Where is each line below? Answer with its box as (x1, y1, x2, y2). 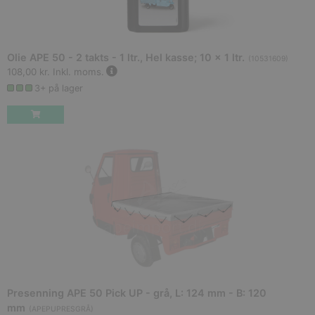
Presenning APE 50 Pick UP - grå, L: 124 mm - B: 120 (7, 287, 266, 300)
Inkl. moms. (53, 66, 104, 78)
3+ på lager (34, 83, 83, 94)
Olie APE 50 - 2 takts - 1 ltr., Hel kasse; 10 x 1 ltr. (7, 51, 245, 64)
